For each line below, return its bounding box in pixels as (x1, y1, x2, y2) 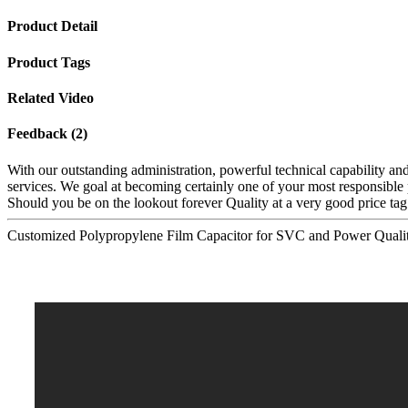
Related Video (7, 90, 94, 107)
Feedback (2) (7, 126, 87, 142)
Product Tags (7, 54, 90, 70)
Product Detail (7, 18, 97, 35)
